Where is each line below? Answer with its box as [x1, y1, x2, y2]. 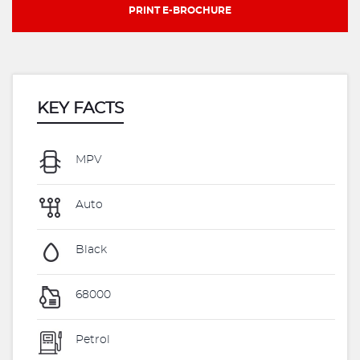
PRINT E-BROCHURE [129, 6, 231, 15]
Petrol [72, 334, 110, 346]
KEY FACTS [37, 100, 124, 117]
